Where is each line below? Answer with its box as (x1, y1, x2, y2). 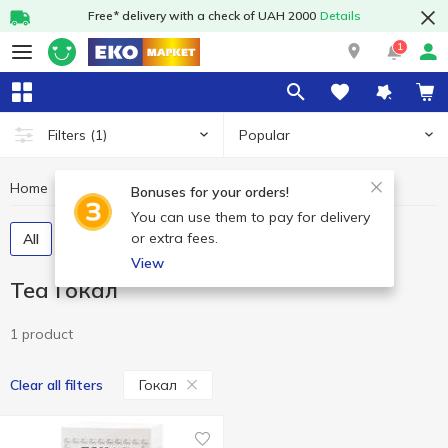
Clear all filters (10, 376, 103, 394)
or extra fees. (130, 229, 218, 247)
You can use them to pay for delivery (130, 208, 370, 226)
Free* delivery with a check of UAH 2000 (87, 8, 316, 23)
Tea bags (81, 230, 135, 248)
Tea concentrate (277, 230, 377, 248)
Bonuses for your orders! (130, 183, 289, 201)
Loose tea (176, 230, 235, 248)
